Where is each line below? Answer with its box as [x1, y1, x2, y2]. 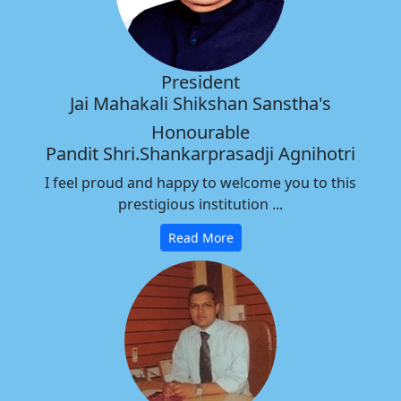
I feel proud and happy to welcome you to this [45, 173, 356, 193]
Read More [167, 229, 234, 247]
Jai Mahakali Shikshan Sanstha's [70, 91, 331, 116]
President [161, 70, 240, 95]
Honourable [151, 120, 250, 145]
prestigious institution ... [118, 194, 283, 215]
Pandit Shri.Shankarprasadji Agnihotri [46, 141, 355, 166]
